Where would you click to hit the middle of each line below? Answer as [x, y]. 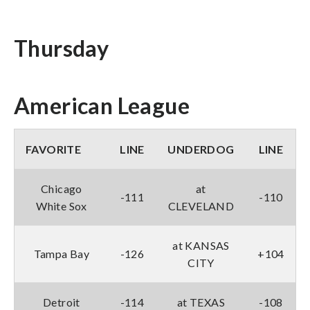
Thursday [62, 48]
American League [102, 105]
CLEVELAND [201, 206]
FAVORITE [54, 149]
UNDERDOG [201, 149]
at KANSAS [201, 245]
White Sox [62, 206]
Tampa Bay [62, 253]
